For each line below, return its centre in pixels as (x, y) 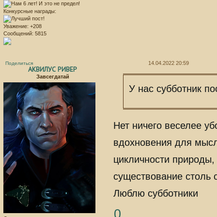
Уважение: (16, 26)
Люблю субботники (156, 193)
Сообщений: (18, 33)
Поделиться (19, 63)
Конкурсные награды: (30, 11)
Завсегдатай (53, 77)
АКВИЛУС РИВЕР (53, 70)
